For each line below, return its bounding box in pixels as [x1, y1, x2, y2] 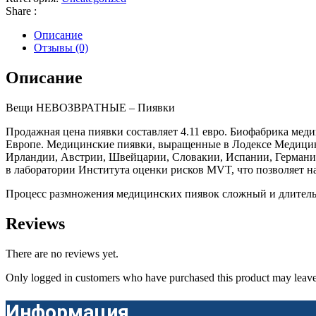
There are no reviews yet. [6, 248, 119, 260]
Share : [6, 5, 37, 18]
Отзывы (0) [34, 42, 88, 54]
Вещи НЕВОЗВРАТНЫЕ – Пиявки [6, 102, 175, 114]
